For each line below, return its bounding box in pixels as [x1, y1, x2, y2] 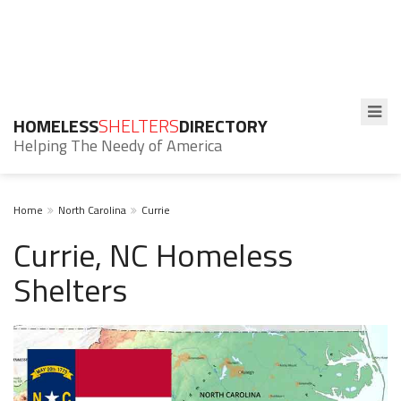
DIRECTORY [179, 112, 268, 140]
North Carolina [58, 201, 126, 218]
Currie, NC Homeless [13, 230, 293, 279]
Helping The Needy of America [13, 133, 222, 158]
